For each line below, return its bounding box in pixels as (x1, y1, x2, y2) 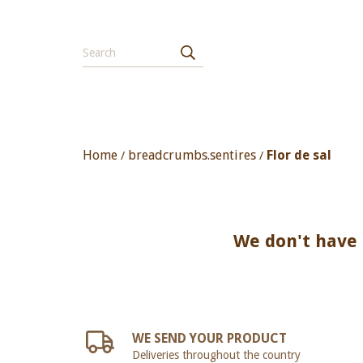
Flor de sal (267, 147, 331, 163)
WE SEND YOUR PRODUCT (132, 331, 288, 346)
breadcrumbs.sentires (128, 147, 256, 163)
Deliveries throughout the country (132, 348, 301, 361)
